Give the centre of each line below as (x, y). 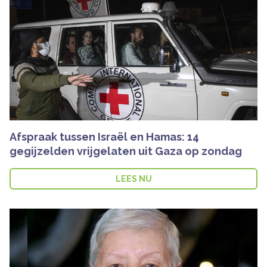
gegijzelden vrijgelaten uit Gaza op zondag (126, 151)
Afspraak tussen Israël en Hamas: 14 (104, 136)
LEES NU (133, 178)
